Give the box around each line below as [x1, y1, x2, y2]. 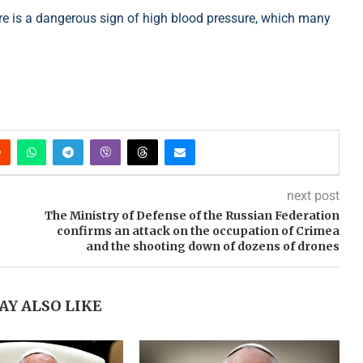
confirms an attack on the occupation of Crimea [56, 224, 340, 239]
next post [286, 188, 340, 204]
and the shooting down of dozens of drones [85, 239, 340, 254]
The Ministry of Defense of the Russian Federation [44, 208, 340, 224]
